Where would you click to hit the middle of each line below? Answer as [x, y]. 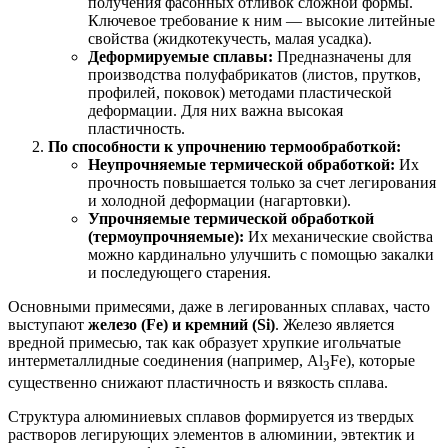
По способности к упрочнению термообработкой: [224, 146]
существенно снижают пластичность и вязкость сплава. [198, 382]
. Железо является [334, 324]
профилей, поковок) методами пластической [240, 92]
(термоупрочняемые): [166, 236]
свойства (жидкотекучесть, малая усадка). [230, 38]
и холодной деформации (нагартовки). [219, 200]
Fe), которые [372, 360]
